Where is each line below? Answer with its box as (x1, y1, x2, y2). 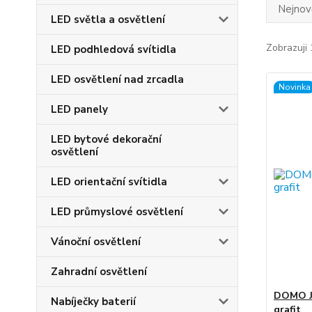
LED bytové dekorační (51, 132, 162, 146)
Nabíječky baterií (51, 295, 136, 309)
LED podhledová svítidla (51, 42, 176, 56)
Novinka (278, 81, 311, 93)
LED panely (51, 102, 108, 116)
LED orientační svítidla (51, 175, 167, 189)
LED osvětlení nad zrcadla (51, 72, 184, 86)
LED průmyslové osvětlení (51, 205, 183, 219)
